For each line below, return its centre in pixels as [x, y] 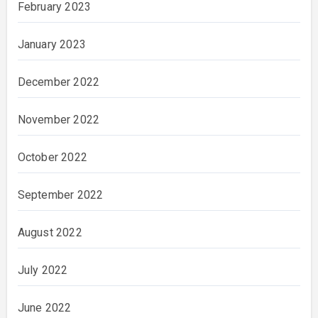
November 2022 [59, 120]
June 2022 [44, 308]
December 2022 [59, 82]
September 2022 [60, 195]
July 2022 [43, 270]
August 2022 [50, 233]
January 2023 [51, 45]
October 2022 [52, 158]
